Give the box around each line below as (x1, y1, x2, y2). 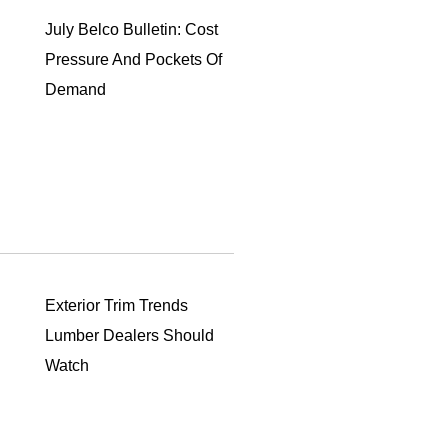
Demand (44, 81, 106, 99)
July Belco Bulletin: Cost (44, 21, 218, 39)
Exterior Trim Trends (44, 297, 188, 315)
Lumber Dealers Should (44, 327, 214, 345)
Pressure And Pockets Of (44, 51, 222, 69)
